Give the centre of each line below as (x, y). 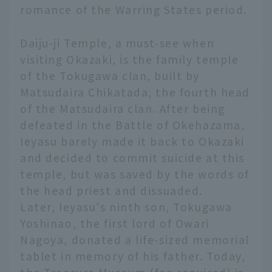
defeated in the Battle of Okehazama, (133, 125)
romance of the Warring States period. (134, 10)
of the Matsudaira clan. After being (123, 109)
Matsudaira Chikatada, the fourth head (135, 92)
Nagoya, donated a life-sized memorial (135, 240)
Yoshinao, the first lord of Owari (115, 223)
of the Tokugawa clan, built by (110, 76)
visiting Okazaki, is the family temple (130, 59)
